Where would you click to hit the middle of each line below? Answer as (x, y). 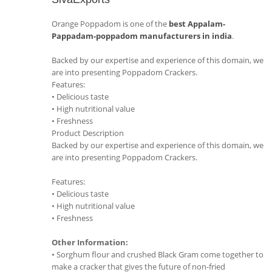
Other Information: (90, 242)
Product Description (88, 133)
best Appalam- (197, 24)
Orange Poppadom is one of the (110, 24)
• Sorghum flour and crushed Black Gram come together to (158, 254)
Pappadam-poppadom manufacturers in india (142, 36)
